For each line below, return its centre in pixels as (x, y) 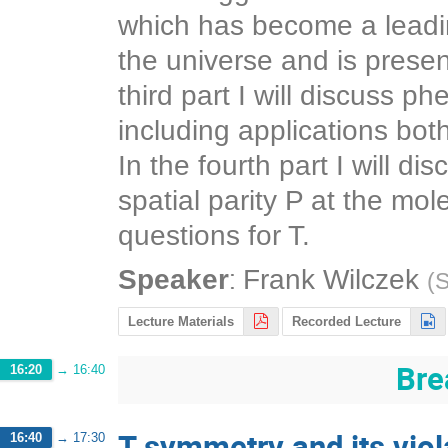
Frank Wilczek (331, 280)
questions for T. (214, 236)
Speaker (173, 280)
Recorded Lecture (347, 321)
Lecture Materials (181, 321)
